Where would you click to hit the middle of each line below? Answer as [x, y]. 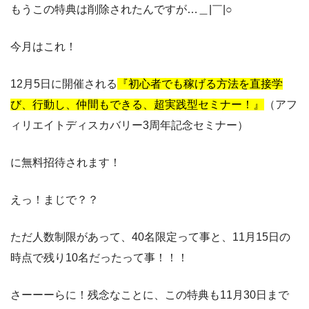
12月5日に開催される [64, 83]
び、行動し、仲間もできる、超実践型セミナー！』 [137, 104]
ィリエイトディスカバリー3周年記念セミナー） [129, 125]
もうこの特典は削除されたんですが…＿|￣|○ [121, 9]
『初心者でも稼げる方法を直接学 [200, 83]
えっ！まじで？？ [54, 199]
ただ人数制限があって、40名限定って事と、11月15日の [150, 237]
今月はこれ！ [43, 46]
